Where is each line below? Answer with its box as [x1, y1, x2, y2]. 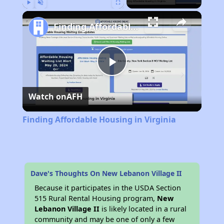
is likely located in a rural [99, 204, 187, 214]
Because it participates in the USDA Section [34, 183, 181, 193]
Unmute [40, 10, 55, 15]
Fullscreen [117, 10, 137, 15]
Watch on [28, 91, 66, 102]
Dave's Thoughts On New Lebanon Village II [30, 168, 182, 178]
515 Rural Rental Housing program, [34, 193, 157, 203]
